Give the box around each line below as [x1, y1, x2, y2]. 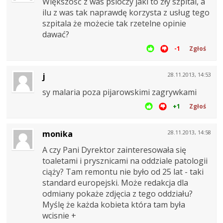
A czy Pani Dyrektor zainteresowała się [42, 144, 186, 155]
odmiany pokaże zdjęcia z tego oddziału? [42, 188, 193, 199]
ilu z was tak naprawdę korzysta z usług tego [42, 6, 210, 18]
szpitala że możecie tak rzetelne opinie [42, 17, 186, 29]
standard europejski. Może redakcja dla [42, 177, 188, 188]
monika [42, 128, 73, 139]
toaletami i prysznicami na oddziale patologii [42, 155, 208, 166]
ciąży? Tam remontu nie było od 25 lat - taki [42, 166, 204, 177]
